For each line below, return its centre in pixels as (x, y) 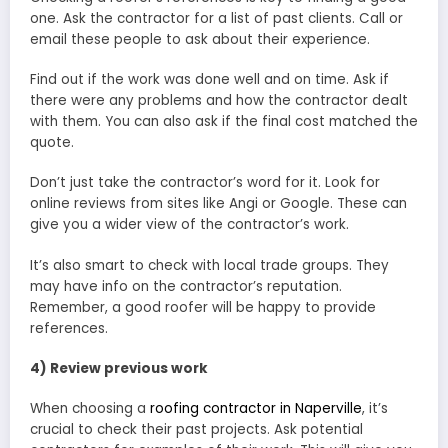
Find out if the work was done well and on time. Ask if (209, 80)
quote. (52, 143)
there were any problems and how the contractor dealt (219, 101)
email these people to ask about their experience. (200, 39)
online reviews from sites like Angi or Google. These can (218, 204)
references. (69, 328)
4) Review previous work (119, 368)
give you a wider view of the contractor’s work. (189, 225)
